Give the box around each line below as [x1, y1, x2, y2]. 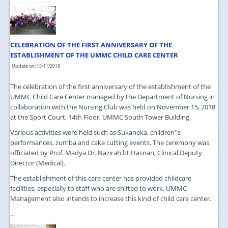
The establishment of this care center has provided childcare [10, 173, 191, 183]
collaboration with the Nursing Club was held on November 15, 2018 [10, 102, 215, 111]
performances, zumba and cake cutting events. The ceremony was [10, 137, 209, 147]
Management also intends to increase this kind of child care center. [10, 193, 211, 203]
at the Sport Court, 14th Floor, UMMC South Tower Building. [10, 112, 191, 122]
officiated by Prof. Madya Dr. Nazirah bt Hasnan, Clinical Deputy [10, 148, 202, 157]
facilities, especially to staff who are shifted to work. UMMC [10, 183, 187, 193]
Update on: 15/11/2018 [12, 62, 60, 69]
